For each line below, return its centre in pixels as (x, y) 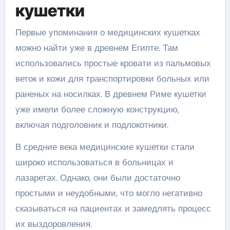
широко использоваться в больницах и (94, 162)
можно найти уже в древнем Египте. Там (97, 47)
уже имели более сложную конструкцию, (97, 109)
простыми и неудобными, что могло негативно (109, 193)
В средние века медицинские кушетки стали (105, 147)
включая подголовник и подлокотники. (92, 124)
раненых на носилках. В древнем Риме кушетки (111, 94)
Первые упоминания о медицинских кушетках (108, 32)
